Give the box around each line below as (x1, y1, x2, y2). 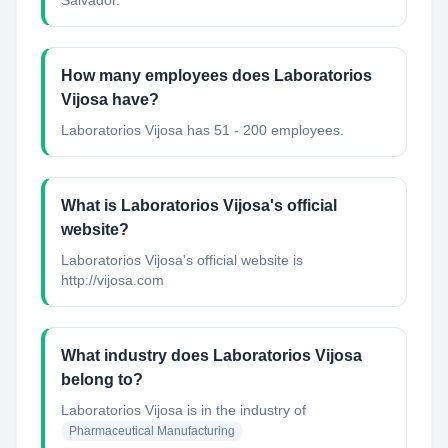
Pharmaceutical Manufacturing (69, 424, 235, 438)
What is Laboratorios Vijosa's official (61, 197, 337, 214)
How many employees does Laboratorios (61, 67, 372, 84)
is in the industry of (183, 402, 306, 418)
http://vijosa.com (61, 272, 164, 288)
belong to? (61, 371, 143, 388)
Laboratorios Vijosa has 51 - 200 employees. (61, 122, 344, 138)
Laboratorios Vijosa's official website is (61, 252, 303, 268)
